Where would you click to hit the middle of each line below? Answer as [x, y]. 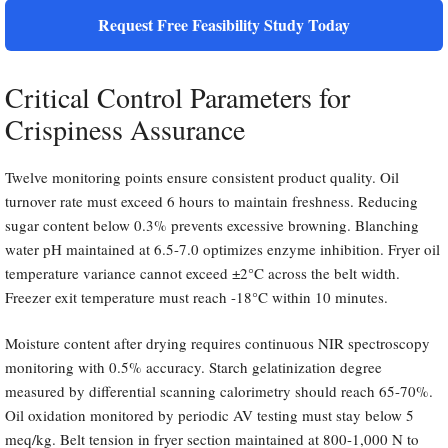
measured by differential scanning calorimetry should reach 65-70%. [219, 391]
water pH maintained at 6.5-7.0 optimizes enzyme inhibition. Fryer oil [222, 248]
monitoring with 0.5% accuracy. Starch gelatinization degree [193, 367]
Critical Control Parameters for [177, 96]
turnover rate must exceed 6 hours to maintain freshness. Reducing [211, 200]
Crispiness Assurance [125, 128]
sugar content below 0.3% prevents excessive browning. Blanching [212, 224]
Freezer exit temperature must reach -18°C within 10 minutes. [196, 296]
